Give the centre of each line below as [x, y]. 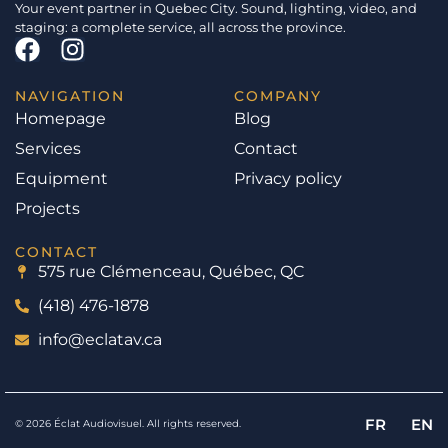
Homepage [60, 118]
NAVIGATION [70, 95]
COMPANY [278, 95]
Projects [47, 208]
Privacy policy [288, 178]
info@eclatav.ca [99, 339]
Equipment [61, 178]
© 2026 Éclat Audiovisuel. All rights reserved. [128, 423]
